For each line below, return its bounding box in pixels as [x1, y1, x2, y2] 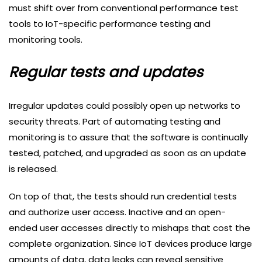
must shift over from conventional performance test [9, 2, 239, 15]
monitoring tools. [9, 33, 82, 46]
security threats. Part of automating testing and [9, 115, 220, 128]
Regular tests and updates [9, 62, 203, 83]
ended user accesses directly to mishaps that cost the [9, 222, 250, 235]
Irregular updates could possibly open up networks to [9, 99, 240, 112]
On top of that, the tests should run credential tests [9, 190, 237, 203]
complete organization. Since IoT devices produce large [9, 237, 252, 250]
